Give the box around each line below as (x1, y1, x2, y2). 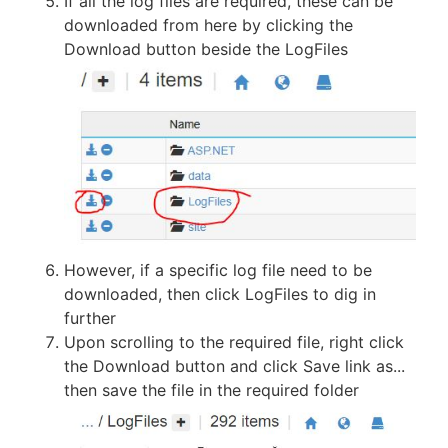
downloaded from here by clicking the (64, 15, 353, 36)
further (64, 307, 116, 328)
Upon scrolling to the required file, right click (64, 331, 404, 352)
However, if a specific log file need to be (64, 259, 372, 280)
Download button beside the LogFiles (64, 39, 348, 60)
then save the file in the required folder (64, 379, 359, 400)
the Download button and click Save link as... (64, 355, 405, 376)
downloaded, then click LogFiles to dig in (64, 283, 376, 304)
